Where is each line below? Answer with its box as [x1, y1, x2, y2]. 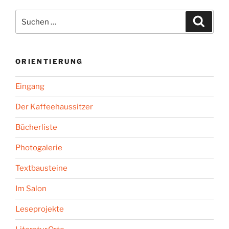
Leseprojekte [15, 204, 64, 214]
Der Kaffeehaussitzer [15, 102, 93, 112]
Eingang [15, 82, 44, 91]
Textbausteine [15, 164, 67, 173]
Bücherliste [15, 123, 57, 132]
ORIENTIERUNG [15, 57, 83, 66]
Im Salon [15, 184, 47, 194]
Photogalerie [15, 143, 62, 153]
